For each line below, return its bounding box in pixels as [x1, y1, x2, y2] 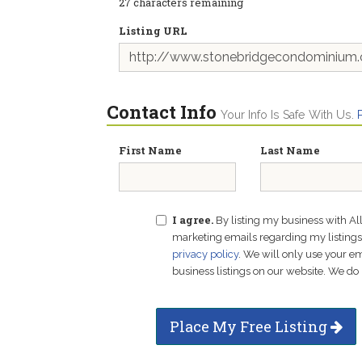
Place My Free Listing [169, 317, 330, 336]
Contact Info [107, 100, 217, 124]
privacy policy [171, 248, 238, 260]
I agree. [171, 213, 213, 227]
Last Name [260, 143, 320, 158]
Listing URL [119, 23, 187, 38]
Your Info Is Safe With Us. [221, 108, 357, 121]
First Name [119, 143, 182, 158]
